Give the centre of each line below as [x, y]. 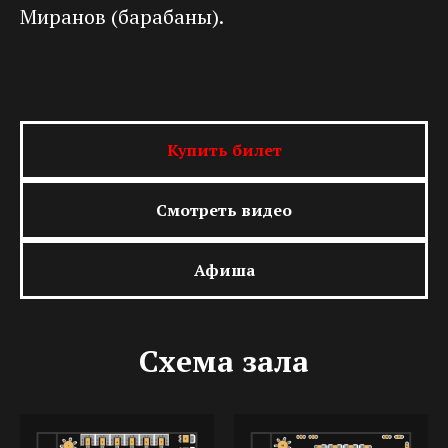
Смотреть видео [224, 209]
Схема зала [224, 361]
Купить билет [224, 150]
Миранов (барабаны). [122, 16]
